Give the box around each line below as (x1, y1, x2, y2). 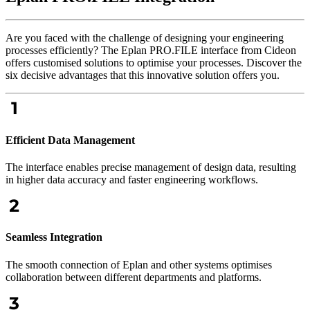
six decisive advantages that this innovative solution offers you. (6, 69, 280, 82)
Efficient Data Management (6, 134, 135, 146)
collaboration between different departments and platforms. (6, 271, 262, 283)
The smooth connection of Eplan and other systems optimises (6, 258, 272, 271)
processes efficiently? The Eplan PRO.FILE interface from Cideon (6, 44, 296, 57)
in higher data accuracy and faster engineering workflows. (6, 174, 258, 185)
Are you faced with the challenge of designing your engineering (6, 32, 284, 44)
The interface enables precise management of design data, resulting (6, 161, 296, 173)
